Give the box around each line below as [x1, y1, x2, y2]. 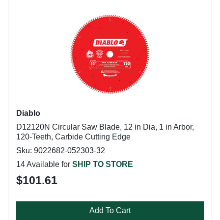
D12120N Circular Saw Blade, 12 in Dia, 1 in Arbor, [16, 123, 194, 131]
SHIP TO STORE [72, 160, 133, 168]
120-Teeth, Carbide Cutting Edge [16, 133, 131, 141]
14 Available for [16, 160, 72, 168]
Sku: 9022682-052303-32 [16, 146, 105, 155]
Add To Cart [89, 206, 131, 215]
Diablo [16, 109, 40, 117]
